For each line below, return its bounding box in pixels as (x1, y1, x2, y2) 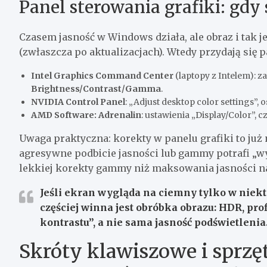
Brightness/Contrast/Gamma (31, 83, 161, 94)
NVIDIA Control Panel (31, 96, 125, 107)
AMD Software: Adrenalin (31, 109, 141, 120)
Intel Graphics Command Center (31, 70, 173, 81)
